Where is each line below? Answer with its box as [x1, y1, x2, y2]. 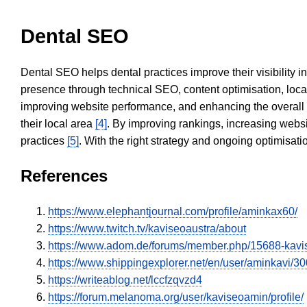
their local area [21, 118, 95, 130]
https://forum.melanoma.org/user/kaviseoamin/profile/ [48, 291, 304, 304]
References [21, 167, 108, 186]
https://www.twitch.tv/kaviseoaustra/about [48, 223, 246, 235]
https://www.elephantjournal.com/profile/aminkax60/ [48, 206, 297, 218]
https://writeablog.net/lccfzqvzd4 [48, 274, 202, 286]
